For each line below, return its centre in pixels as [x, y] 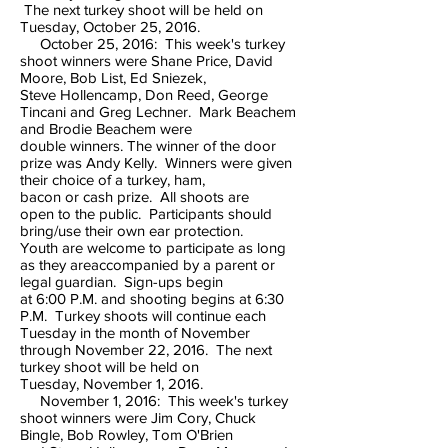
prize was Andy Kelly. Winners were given [156, 162]
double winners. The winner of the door [148, 145]
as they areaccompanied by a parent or [147, 264]
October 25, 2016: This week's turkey [152, 43]
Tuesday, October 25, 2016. [110, 26]
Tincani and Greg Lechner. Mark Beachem [158, 111]
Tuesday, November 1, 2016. [111, 383]
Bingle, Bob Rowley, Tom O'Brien [128, 434]
